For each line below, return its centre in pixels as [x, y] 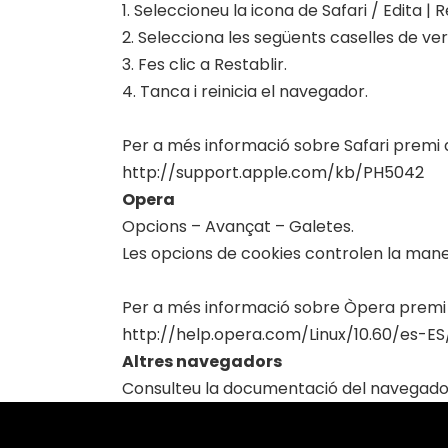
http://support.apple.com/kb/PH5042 [273, 172]
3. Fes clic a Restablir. [204, 64]
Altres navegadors [202, 361]
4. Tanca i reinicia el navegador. [245, 91]
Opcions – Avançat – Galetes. [238, 226]
